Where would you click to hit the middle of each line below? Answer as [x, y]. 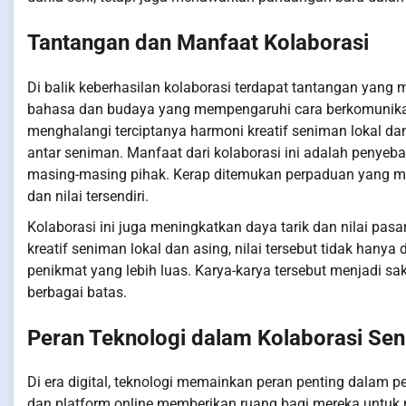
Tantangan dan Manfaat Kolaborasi [198, 42]
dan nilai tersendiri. [88, 196]
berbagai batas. [77, 292]
